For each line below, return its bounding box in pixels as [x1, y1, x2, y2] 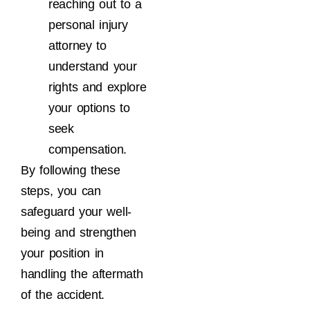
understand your [48, 60, 137, 74]
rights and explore [48, 80, 147, 95]
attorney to [48, 39, 107, 53]
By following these [21, 163, 120, 178]
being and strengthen [21, 226, 136, 240]
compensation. [48, 143, 127, 157]
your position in [21, 246, 104, 261]
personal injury [48, 18, 128, 33]
